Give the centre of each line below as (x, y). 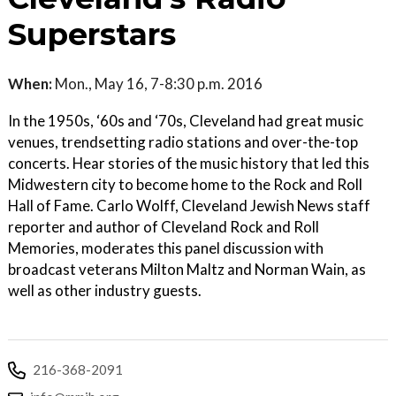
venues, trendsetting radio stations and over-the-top (183, 141)
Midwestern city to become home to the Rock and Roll (185, 184)
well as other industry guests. (105, 290)
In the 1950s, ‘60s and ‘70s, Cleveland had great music (186, 120)
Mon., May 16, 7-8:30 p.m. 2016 (157, 83)
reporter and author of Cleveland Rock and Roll (164, 226)
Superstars (92, 34)
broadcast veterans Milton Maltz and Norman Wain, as (187, 269)
